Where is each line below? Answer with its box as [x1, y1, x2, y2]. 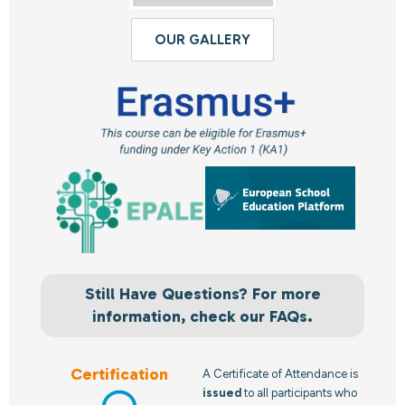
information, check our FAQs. [92, 306, 313, 326]
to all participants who [241, 385, 357, 400]
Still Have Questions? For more [84, 283, 321, 304]
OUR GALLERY [155, 31, 250, 48]
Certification [71, 363, 168, 384]
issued [202, 385, 241, 400]
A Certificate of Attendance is [202, 366, 358, 381]
